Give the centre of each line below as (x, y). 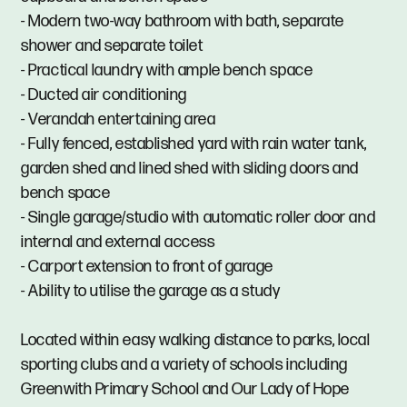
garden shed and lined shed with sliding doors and (190, 168)
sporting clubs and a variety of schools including (184, 364)
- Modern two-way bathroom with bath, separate (183, 21)
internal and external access (118, 242)
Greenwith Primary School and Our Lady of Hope (185, 389)
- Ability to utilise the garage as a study (151, 291)
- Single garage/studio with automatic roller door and (199, 217)
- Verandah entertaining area (119, 119)
